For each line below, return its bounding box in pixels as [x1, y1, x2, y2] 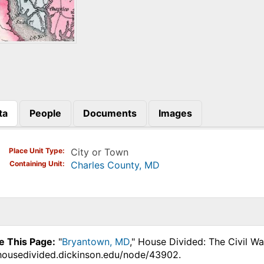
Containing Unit [9, 159, 62, 168]
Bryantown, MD [61, 235, 130, 247]
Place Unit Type [8, 146, 62, 155]
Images [158, 107, 192, 120]
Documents [82, 107, 137, 120]
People [29, 107, 61, 120]
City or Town [70, 146, 128, 158]
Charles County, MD [70, 159, 160, 171]
